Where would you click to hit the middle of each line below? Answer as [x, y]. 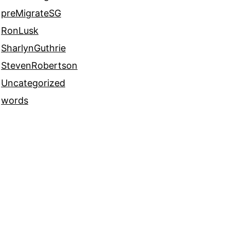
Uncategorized [33, 83]
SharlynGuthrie [33, 48]
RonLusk [20, 31]
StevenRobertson [39, 66]
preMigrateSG [31, 13]
